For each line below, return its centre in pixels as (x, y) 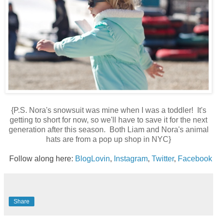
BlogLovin (93, 158)
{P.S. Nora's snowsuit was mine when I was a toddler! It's (108, 110)
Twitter (163, 158)
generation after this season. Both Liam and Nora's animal (108, 129)
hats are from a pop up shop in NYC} (108, 139)
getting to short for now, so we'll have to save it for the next (108, 120)
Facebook (195, 158)
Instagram (131, 158)
